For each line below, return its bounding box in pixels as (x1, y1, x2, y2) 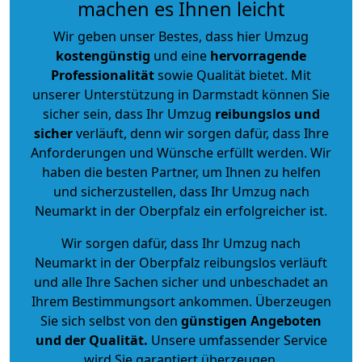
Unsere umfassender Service (147, 330, 327, 349)
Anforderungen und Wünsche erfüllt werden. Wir (31, 143, 331, 162)
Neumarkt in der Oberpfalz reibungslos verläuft (35, 253, 327, 271)
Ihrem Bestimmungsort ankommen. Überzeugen (31, 292, 331, 310)
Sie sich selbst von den (40, 311, 178, 330)
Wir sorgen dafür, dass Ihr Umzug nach (61, 234, 301, 252)
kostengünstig (56, 46, 150, 65)
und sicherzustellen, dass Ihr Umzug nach (53, 182, 309, 200)
